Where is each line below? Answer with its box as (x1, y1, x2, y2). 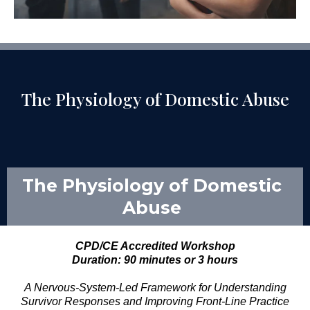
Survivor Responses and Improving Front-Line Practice (21, 295, 289, 308)
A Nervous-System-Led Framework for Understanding (24, 282, 286, 294)
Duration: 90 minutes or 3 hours (72, 254, 238, 266)
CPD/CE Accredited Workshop (75, 240, 235, 253)
